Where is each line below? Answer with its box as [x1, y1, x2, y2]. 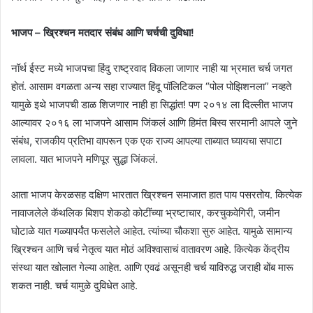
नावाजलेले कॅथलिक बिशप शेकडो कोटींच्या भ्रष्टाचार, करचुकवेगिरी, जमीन [11, 205, 280, 219]
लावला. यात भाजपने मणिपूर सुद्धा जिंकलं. [11, 152, 158, 166]
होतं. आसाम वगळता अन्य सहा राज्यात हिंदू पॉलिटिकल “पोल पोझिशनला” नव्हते [11, 79, 291, 93]
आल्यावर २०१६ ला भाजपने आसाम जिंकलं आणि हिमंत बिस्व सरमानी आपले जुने [11, 115, 298, 129]
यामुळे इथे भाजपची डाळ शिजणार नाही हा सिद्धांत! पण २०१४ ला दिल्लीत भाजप [11, 97, 293, 111]
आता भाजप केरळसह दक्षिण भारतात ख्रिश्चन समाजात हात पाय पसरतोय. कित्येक [11, 187, 302, 201]
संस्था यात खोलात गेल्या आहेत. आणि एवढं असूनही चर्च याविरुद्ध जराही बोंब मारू [11, 260, 293, 274]
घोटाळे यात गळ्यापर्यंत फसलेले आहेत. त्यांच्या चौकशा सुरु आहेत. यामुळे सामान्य [11, 224, 292, 238]
